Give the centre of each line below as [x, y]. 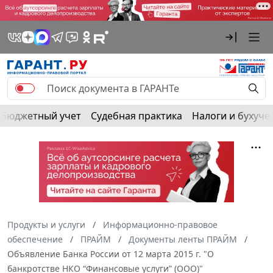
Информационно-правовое [160, 224]
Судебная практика [136, 115]
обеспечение [35, 239]
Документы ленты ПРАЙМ [183, 239]
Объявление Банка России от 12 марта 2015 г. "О [111, 253]
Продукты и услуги [46, 224]
